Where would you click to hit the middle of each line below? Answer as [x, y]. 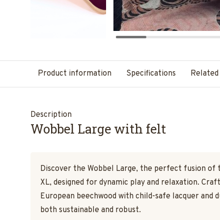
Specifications [151, 74]
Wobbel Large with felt [98, 129]
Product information [75, 74]
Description [51, 115]
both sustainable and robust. [91, 210]
